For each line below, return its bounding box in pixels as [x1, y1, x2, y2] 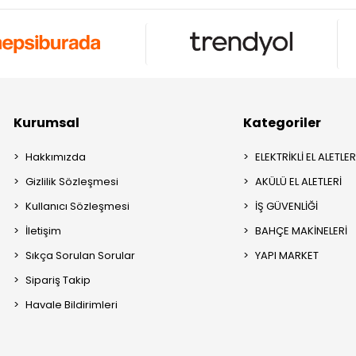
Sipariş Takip [25, 272, 91, 288]
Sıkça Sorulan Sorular [25, 247, 136, 263]
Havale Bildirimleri [25, 296, 118, 312]
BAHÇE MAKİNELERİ [255, 222, 348, 238]
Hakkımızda [25, 149, 87, 164]
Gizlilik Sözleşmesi [25, 173, 119, 189]
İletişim [25, 222, 62, 238]
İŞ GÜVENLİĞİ [255, 198, 319, 214]
